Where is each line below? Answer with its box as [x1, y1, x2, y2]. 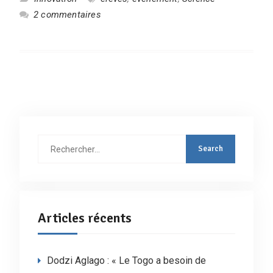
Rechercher [37, 136, 82, 146]
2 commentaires [33, 9, 101, 20]
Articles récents [37, 210, 132, 226]
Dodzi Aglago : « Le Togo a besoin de [46, 255, 206, 266]
